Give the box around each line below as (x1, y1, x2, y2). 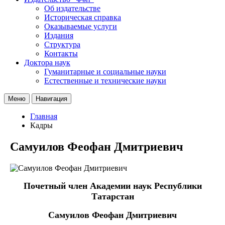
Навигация (36, 94, 67, 102)
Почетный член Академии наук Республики (23, 180, 202, 191)
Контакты (44, 49, 78, 58)
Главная (30, 111, 57, 121)
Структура (44, 40, 80, 49)
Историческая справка (44, 13, 121, 22)
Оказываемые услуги (44, 22, 117, 31)
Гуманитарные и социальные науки (44, 67, 166, 76)
